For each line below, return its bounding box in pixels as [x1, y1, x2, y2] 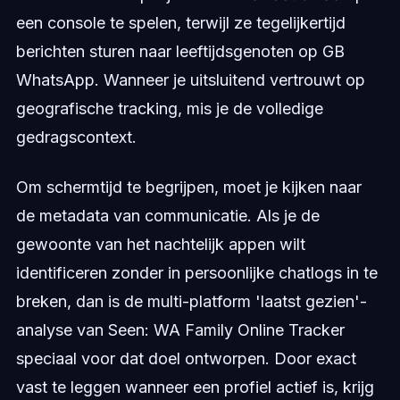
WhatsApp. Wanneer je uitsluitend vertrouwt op [15, 71, 365, 90]
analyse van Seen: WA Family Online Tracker [15, 321, 345, 340]
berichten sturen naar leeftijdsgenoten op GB [15, 42, 345, 62]
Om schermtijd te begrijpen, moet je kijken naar [15, 178, 362, 197]
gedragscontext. [15, 128, 137, 147]
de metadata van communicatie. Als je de [15, 206, 320, 226]
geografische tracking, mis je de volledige [15, 99, 323, 119]
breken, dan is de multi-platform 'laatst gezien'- [15, 292, 367, 312]
